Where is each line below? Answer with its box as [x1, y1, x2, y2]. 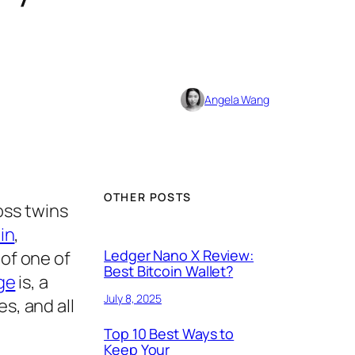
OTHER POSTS [104, 189, 192, 204]
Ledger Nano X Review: [104, 246, 254, 265]
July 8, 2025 [104, 291, 162, 307]
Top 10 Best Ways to [104, 324, 235, 344]
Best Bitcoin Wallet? [104, 261, 234, 281]
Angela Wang [204, 92, 269, 108]
